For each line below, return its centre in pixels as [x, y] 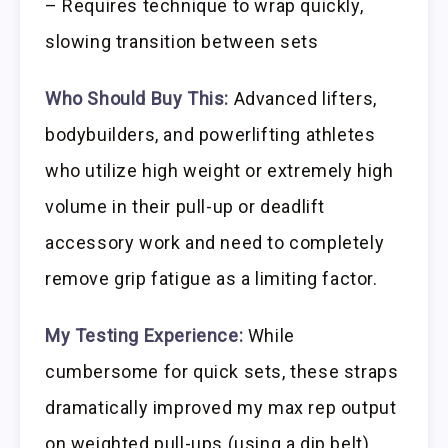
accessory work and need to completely [215, 242]
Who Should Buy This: [137, 98]
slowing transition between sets [182, 42]
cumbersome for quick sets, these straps [222, 371]
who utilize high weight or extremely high [219, 170]
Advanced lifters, [303, 98]
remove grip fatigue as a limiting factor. [211, 278]
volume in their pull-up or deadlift [185, 206]
